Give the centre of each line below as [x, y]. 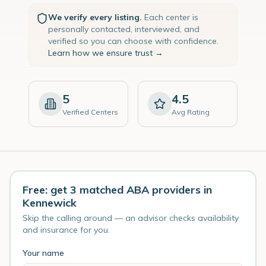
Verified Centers [90, 112]
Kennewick [50, 203]
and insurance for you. [66, 230]
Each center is [171, 17]
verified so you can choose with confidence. [133, 41]
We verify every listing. [95, 17]
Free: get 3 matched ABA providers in [117, 190]
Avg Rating [191, 112]
